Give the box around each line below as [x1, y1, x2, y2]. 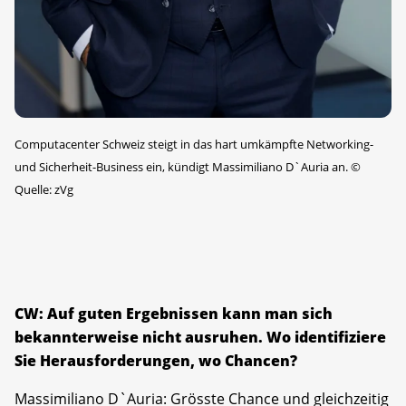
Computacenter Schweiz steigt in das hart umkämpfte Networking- [14, 135, 373, 152]
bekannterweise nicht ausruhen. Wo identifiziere [14, 326, 386, 347]
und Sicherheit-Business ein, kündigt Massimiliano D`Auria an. [14, 158, 351, 175]
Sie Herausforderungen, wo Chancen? [14, 350, 297, 371]
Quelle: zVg [14, 180, 73, 198]
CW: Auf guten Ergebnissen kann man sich [14, 303, 333, 324]
